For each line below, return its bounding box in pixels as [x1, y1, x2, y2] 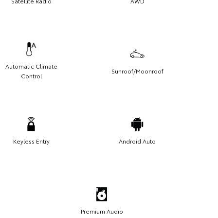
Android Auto [119, 137, 156, 145]
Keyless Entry [13, 137, 50, 145]
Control [20, 72, 42, 80]
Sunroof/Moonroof [111, 67, 163, 75]
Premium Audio [80, 207, 123, 216]
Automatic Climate [5, 62, 57, 71]
